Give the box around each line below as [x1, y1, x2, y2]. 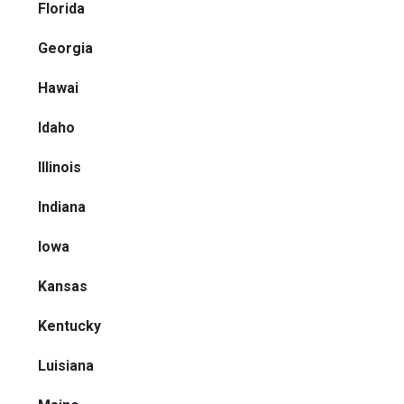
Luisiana [38, 356, 94, 374]
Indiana [38, 197, 86, 216]
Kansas [38, 277, 87, 295]
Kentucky [38, 317, 101, 335]
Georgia [38, 39, 93, 57]
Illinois [38, 158, 81, 176]
